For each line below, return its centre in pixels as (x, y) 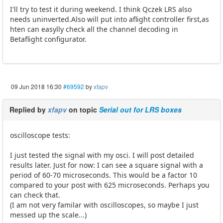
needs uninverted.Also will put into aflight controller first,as (110, 19)
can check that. (35, 195)
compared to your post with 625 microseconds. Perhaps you (110, 185)
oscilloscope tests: (40, 135)
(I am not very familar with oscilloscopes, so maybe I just (104, 205)
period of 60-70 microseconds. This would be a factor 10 (104, 175)
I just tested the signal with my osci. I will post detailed (102, 155)
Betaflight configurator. (48, 39)
